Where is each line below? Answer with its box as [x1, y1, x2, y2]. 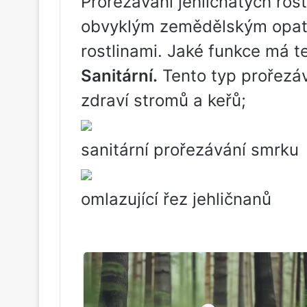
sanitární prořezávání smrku [81, 140, 299, 160]
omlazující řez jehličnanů [81, 189, 271, 209]
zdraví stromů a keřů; [81, 90, 246, 110]
